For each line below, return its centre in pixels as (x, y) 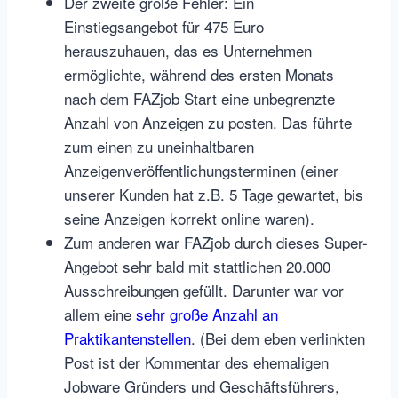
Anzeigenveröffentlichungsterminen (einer (201, 171)
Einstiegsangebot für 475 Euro (164, 27)
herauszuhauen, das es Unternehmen (188, 51)
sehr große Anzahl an (207, 314)
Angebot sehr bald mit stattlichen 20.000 (197, 267)
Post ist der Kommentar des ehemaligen (196, 362)
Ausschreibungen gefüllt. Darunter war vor (204, 291)
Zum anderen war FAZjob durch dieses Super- (216, 243)
